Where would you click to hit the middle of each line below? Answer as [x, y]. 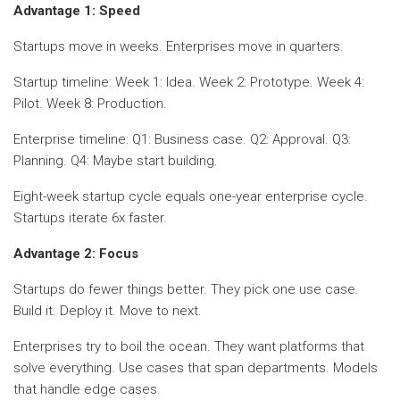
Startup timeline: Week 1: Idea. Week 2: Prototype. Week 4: [189, 82]
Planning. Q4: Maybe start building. [116, 160]
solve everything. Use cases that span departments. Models [196, 367]
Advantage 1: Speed [77, 10]
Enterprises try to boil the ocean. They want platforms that [189, 346]
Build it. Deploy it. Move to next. [108, 310]
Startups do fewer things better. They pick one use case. [186, 289]
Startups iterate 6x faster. [90, 217]
